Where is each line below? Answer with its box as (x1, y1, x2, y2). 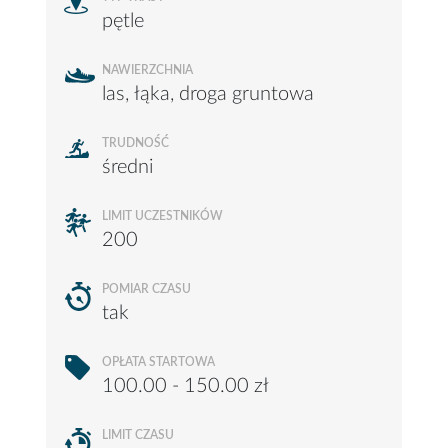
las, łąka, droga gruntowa (102, 84, 314, 104)
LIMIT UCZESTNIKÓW (102, 210, 223, 222)
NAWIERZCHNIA (102, 64, 193, 76)
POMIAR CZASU (102, 283, 191, 295)
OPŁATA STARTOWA (102, 356, 215, 368)
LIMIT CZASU (102, 429, 174, 441)
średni (102, 157, 153, 177)
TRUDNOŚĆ (102, 137, 169, 149)
